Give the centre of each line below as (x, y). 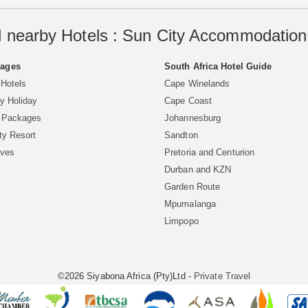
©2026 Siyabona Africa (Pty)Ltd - (125, 276)
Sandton (181, 135)
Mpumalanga (190, 204)
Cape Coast (188, 101)
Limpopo (181, 221)
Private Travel (222, 276)
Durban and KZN (198, 170)
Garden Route (192, 187)
